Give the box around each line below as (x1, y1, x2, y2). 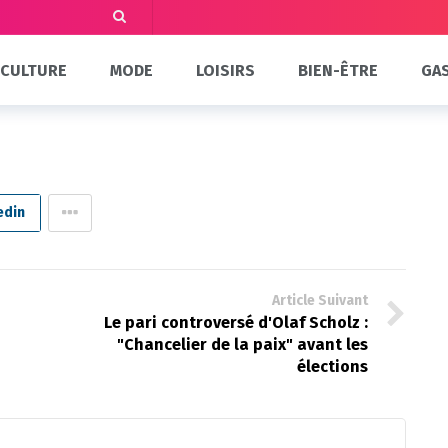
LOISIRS (196, 60, 256, 80)
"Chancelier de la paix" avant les (116, 335, 368, 354)
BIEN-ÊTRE (297, 60, 378, 80)
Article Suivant (271, 292, 368, 309)
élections (296, 357, 368, 376)
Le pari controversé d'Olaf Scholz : (103, 313, 368, 332)
